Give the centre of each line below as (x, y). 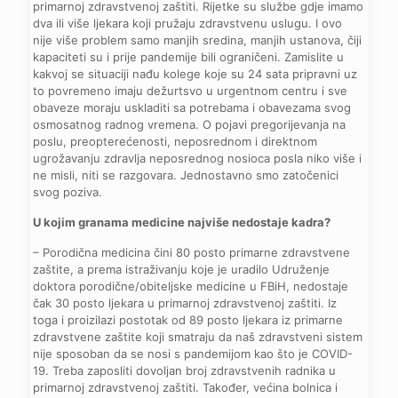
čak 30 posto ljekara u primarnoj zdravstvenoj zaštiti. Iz (185, 302)
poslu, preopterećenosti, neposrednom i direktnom (175, 141)
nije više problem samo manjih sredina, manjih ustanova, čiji (198, 40)
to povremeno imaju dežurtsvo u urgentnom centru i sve (191, 90)
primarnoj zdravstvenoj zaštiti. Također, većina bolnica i (186, 387)
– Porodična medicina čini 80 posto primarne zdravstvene (192, 252)
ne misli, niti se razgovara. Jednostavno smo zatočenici (186, 175)
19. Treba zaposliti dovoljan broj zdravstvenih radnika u (185, 370)
